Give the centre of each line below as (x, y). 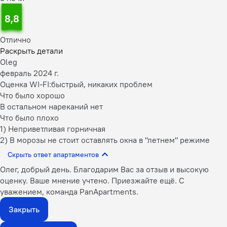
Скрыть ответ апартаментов (76, 155)
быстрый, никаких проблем (102, 84)
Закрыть (24, 209)
